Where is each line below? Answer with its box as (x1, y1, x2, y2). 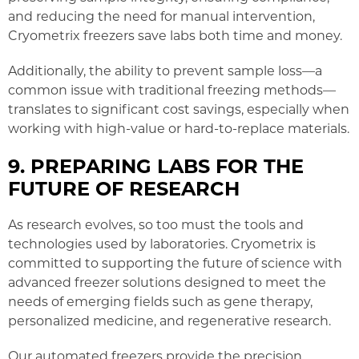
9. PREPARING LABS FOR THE (8, 151, 304, 178)
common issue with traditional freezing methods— (8, 80, 336, 98)
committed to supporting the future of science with (8, 253, 342, 271)
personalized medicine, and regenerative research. (8, 311, 331, 329)
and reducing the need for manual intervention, (8, 6, 315, 24)
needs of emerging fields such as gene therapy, (8, 292, 313, 309)
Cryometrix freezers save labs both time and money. (8, 26, 342, 43)
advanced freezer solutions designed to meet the (8, 272, 326, 290)
